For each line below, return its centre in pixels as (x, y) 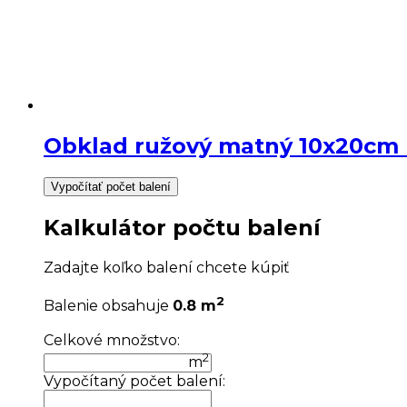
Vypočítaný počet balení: (134, 381)
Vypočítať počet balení (111, 187)
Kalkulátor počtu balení (182, 228)
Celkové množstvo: (112, 341)
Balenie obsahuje (108, 306)
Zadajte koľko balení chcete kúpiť (167, 267)
